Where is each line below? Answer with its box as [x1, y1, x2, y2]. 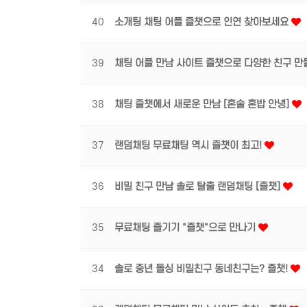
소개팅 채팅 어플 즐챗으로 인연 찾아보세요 [114, 16, 291, 28]
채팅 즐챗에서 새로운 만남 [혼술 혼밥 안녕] [114, 99, 292, 110]
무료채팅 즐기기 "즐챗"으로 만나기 [114, 222, 258, 234]
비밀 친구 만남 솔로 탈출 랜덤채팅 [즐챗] [114, 181, 283, 193]
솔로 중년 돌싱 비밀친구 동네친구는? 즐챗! [114, 263, 291, 275]
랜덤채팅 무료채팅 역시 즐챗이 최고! [114, 140, 265, 151]
